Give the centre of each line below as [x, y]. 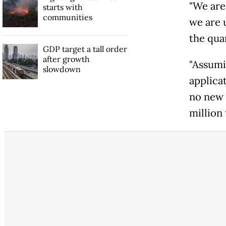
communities [67, 17]
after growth [66, 59]
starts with [63, 7]
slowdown [62, 69]
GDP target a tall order [85, 49]
